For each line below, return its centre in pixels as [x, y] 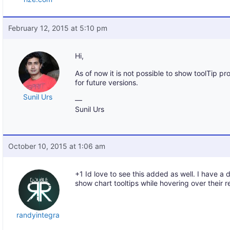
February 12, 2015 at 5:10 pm [58, 28]
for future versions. [107, 82]
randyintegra [38, 215]
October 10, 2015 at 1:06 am [57, 146]
